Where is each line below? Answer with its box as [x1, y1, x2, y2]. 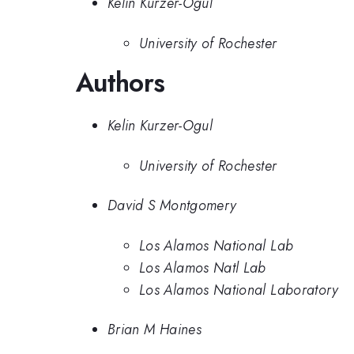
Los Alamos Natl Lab [139, 257, 266, 278]
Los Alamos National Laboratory [139, 279, 339, 300]
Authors [76, 63, 165, 101]
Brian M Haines [107, 319, 202, 341]
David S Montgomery [107, 195, 237, 217]
